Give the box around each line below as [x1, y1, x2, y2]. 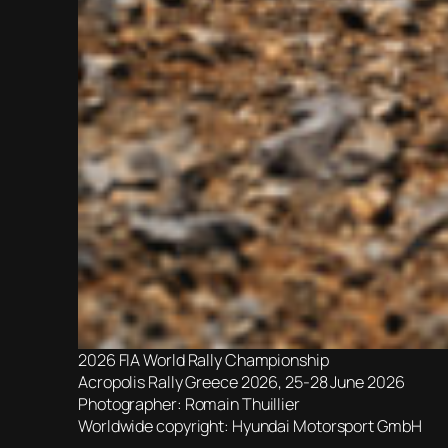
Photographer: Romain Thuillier [78, 392, 300, 415]
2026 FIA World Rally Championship [78, 348, 329, 371]
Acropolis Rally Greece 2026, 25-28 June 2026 [78, 370, 405, 393]
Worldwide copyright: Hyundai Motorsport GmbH [78, 414, 422, 437]
